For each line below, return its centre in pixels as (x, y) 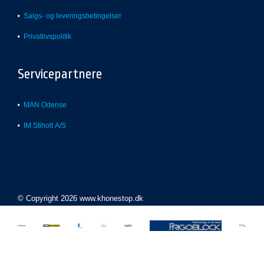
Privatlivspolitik (47, 37)
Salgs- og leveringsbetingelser (72, 16)
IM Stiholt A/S (45, 126)
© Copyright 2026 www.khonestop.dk (80, 198)
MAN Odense (45, 105)
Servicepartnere (60, 74)
